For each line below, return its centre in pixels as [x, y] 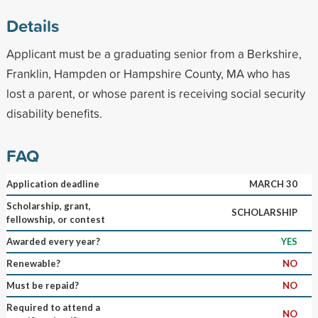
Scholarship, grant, [48, 205]
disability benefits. [54, 113]
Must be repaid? [42, 285]
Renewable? [33, 263]
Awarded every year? [53, 241]
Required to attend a [53, 307]
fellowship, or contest [55, 219]
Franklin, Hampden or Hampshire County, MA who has [148, 73]
